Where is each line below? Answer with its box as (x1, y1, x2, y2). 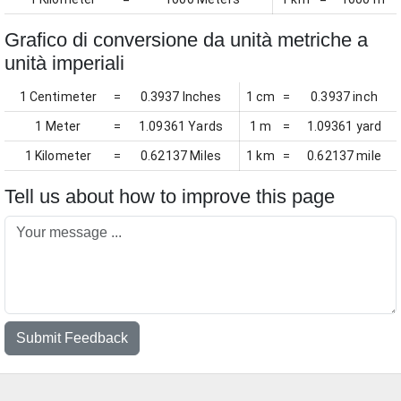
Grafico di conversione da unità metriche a (4, 29, 368, 51)
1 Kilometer (24, 149, 92, 163)
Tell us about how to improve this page (4, 185, 335, 208)
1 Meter (35, 119, 81, 133)
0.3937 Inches (140, 90, 222, 104)
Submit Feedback (16, 330, 128, 346)
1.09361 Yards (139, 119, 223, 133)
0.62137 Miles (141, 149, 221, 163)
